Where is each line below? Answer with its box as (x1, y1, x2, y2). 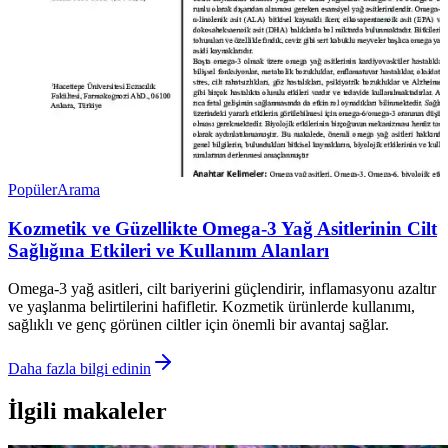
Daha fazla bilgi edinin (8, 360, 151, 378)
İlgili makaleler (8, 398, 167, 425)
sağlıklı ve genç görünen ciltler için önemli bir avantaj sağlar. (8, 316, 389, 334)
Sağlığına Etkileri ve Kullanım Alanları (8, 239, 329, 261)
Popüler (8, 181, 57, 198)
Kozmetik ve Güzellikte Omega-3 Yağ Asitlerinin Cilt (8, 217, 437, 239)
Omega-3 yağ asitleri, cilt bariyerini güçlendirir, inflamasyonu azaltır (8, 280, 436, 298)
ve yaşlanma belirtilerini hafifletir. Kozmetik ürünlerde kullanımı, (8, 298, 415, 316)
